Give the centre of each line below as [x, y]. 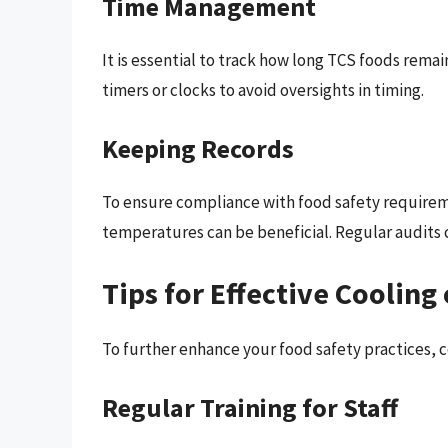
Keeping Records [198, 148]
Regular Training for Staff [250, 407]
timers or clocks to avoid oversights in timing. [263, 90]
